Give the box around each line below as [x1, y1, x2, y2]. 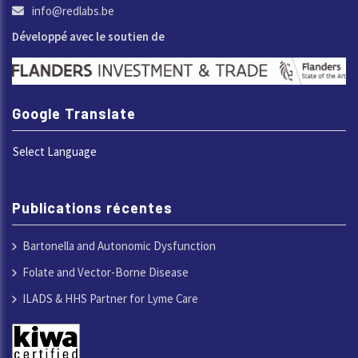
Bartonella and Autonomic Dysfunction [22, 237, 216, 253]
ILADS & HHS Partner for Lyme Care [22, 290, 198, 306]
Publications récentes [12, 198, 173, 217]
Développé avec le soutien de [12, 28, 165, 44]
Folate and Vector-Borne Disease [22, 264, 189, 280]
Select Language [13, 143, 97, 159]
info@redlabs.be [32, 2, 114, 18]
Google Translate [12, 104, 136, 122]
